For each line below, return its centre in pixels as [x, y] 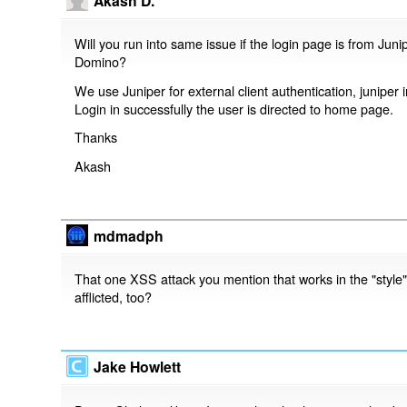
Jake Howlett [138, 367]
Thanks [96, 137]
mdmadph [129, 235]
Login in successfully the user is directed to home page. [234, 108]
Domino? [101, 62]
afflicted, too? [114, 297]
